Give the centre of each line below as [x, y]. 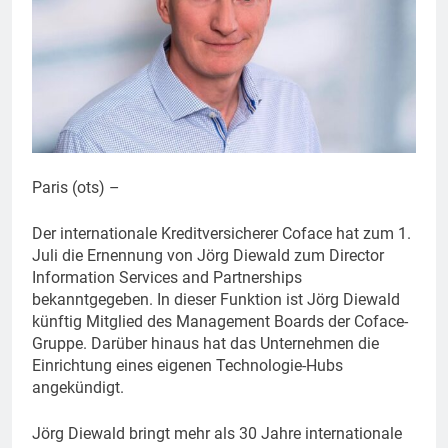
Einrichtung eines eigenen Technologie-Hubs [187, 365]
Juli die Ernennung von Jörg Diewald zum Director [208, 255]
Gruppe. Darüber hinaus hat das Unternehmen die [205, 343]
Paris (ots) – [76, 187]
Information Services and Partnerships [167, 277]
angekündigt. [78, 387]
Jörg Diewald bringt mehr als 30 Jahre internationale [217, 433]
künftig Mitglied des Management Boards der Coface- [220, 321]
